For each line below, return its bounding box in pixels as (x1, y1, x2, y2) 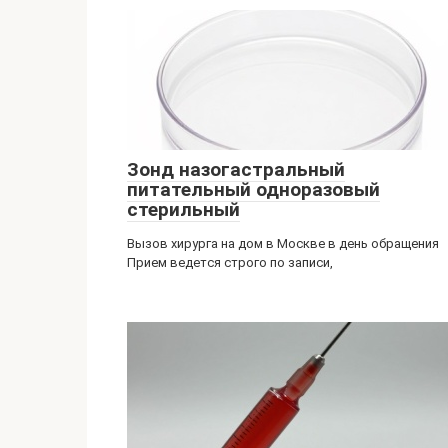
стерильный (127, 198, 240, 221)
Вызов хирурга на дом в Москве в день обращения (127, 236, 439, 251)
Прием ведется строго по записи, (127, 255, 333, 270)
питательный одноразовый (127, 178, 380, 201)
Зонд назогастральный (127, 158, 345, 181)
